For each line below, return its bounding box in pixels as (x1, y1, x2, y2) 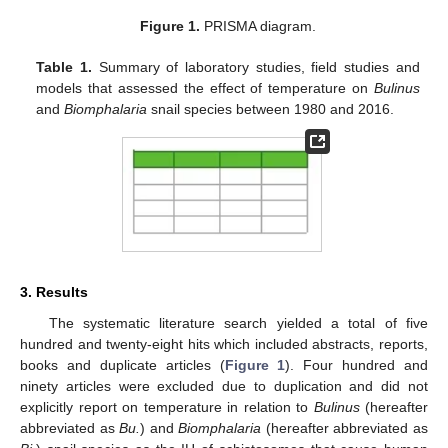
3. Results (20, 284, 88, 301)
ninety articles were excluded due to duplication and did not (20, 378, 428, 395)
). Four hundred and (285, 357, 428, 374)
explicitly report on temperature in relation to (20, 399, 314, 416)
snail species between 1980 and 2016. (147, 100, 395, 117)
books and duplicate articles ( (20, 357, 225, 374)
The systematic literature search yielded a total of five (48, 315, 428, 332)
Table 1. (36, 58, 93, 75)
